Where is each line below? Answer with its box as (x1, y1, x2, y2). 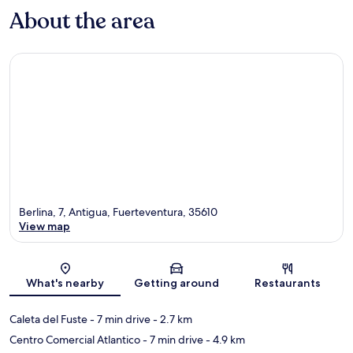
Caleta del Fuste (9, 312, 87, 327)
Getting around (133, 276, 219, 291)
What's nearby (26, 276, 105, 291)
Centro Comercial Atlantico (9, 333, 140, 347)
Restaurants (255, 276, 321, 291)
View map (19, 219, 70, 234)
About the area (9, 6, 155, 36)
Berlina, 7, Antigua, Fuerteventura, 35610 (19, 205, 217, 220)
